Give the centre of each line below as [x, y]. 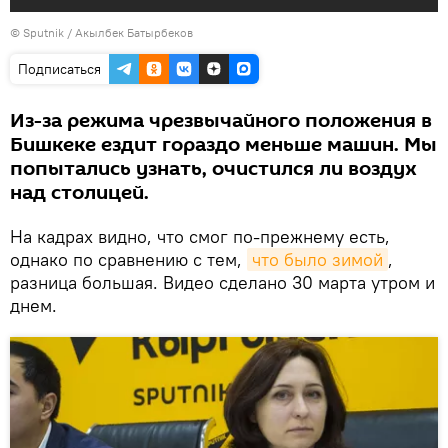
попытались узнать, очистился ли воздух [213, 169]
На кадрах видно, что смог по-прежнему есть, [200, 236]
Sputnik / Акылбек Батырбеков [108, 32]
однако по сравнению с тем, [128, 259]
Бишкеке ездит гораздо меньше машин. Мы [223, 145]
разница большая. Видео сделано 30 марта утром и [222, 282]
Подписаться [59, 69]
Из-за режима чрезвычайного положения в [221, 121]
